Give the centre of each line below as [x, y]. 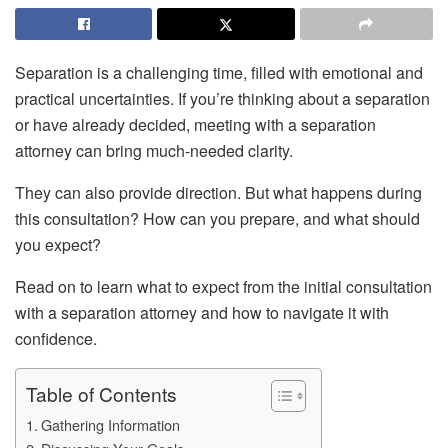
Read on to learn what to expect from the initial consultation [223, 286]
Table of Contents [101, 394]
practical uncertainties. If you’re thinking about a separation [222, 98]
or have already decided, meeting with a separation [195, 124]
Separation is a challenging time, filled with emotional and [219, 72]
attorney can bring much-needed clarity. [154, 150]
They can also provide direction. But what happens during [218, 192]
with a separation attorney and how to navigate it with [202, 312]
